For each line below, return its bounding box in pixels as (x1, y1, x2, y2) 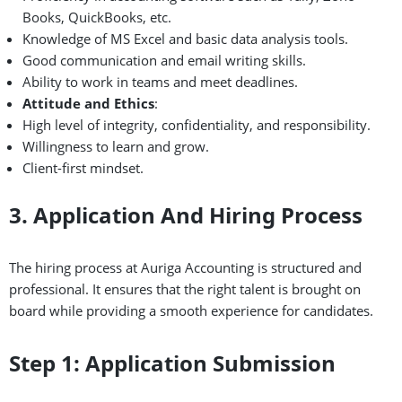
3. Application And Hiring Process (9, 199, 363, 230)
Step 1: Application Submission (9, 347, 336, 378)
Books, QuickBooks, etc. (22, 7, 171, 26)
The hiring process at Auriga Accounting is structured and (9, 258, 362, 276)
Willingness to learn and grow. (22, 136, 209, 155)
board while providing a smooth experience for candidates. (9, 301, 373, 319)
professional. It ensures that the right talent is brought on (9, 279, 361, 298)
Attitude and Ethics (22, 93, 154, 112)
